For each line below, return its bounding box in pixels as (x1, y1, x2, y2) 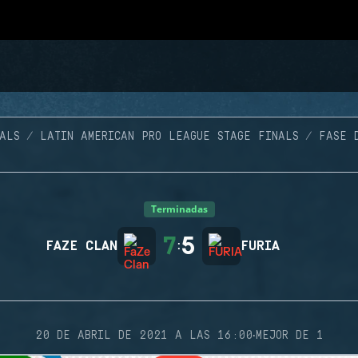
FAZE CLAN (46, 239, 117, 253)
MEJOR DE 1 (255, 329, 324, 342)
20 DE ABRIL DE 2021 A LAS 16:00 (34, 329, 253, 342)
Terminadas (150, 202, 208, 216)
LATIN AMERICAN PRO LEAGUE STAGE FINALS (39, 130, 299, 143)
